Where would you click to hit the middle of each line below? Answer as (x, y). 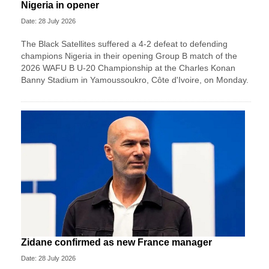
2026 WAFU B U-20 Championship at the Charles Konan (128, 68)
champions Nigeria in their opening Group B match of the (129, 56)
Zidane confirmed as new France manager (116, 242)
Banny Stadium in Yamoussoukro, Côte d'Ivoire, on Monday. (135, 80)
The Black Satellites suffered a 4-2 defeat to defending (124, 44)
